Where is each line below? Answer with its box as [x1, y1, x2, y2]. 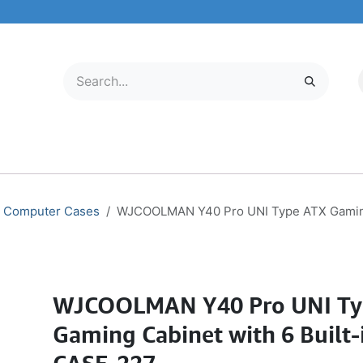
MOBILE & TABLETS [82, 149, 179, 162]
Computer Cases [3, 203, 100, 219]
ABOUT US [203, 149, 255, 162]
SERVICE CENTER [267, 149, 354, 162]
